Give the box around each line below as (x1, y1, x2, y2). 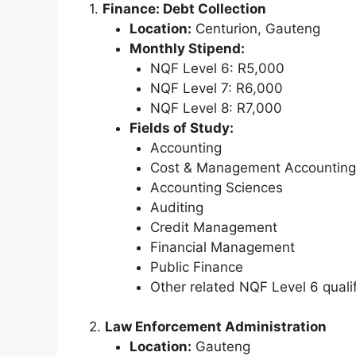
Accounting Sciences (149, 179, 283, 195)
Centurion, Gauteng (192, 20, 320, 37)
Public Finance (149, 258, 243, 275)
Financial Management (149, 238, 295, 255)
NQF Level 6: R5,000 (149, 60, 284, 76)
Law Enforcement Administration (105, 319, 327, 335)
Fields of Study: (130, 119, 234, 136)
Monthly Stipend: (130, 40, 245, 56)
